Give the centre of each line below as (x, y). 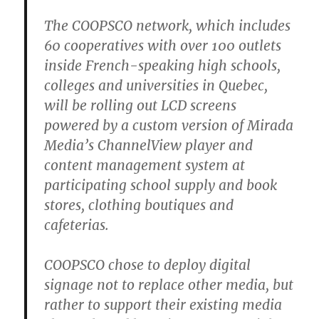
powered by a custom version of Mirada (169, 125)
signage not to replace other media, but (169, 284)
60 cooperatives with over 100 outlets (163, 45)
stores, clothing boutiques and (139, 205)
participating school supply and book (161, 185)
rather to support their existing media (163, 304)
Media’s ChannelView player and (149, 145)
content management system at (145, 165)
